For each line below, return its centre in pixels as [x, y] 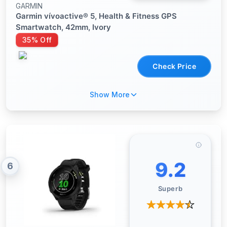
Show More [109, 94]
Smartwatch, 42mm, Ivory [63, 27]
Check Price [174, 66]
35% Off [37, 40]
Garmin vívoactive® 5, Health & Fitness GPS [96, 16]
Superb [170, 188]
